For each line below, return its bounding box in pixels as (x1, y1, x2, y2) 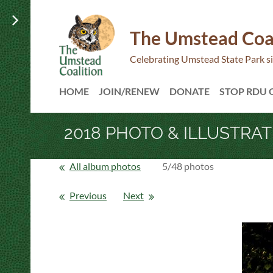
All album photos (69, 160, 141, 172)
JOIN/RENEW (99, 85, 160, 97)
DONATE (169, 85, 210, 97)
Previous (69, 189, 107, 201)
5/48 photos (162, 160, 214, 172)
